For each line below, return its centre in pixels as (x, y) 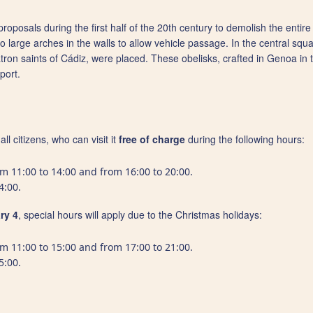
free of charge (152, 139)
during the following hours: (245, 139)
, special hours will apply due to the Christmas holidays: (140, 214)
